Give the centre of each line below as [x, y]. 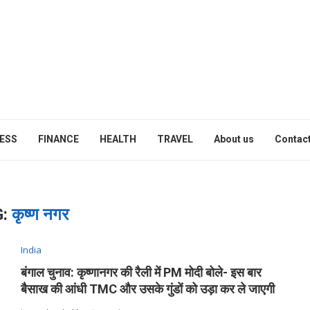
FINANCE [58, 139]
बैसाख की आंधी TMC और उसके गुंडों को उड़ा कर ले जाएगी [147, 289]
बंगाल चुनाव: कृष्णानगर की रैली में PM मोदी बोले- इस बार [141, 272]
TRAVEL [175, 139]
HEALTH [118, 139]
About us [234, 139]
